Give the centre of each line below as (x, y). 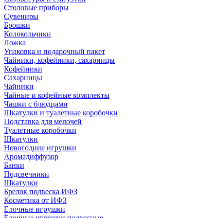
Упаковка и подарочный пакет (54, 51)
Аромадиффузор (31, 156)
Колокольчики (27, 34)
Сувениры (21, 16)
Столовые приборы (36, 8)
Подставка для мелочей (43, 121)
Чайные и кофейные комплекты (57, 95)
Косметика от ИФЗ (35, 200)
